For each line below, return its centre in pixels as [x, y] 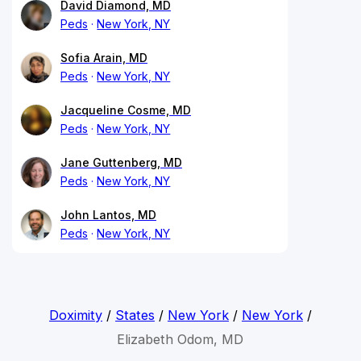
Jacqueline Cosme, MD [126, 110]
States [135, 315]
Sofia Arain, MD [104, 57]
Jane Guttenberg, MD [121, 162]
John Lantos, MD [108, 214]
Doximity [75, 315]
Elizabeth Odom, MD [180, 339]
